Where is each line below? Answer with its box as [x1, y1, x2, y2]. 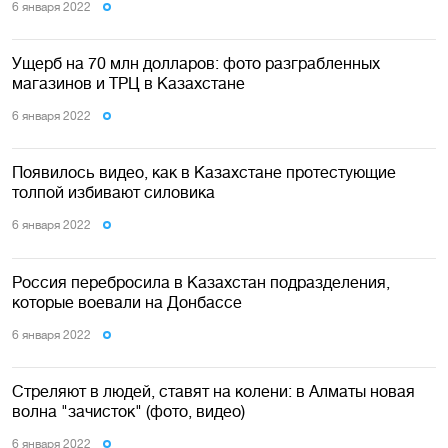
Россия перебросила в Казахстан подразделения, [12, 272, 390, 291]
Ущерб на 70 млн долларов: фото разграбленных [12, 53, 380, 72]
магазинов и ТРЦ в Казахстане [12, 73, 245, 92]
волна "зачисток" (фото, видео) [12, 402, 245, 421]
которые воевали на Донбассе [12, 292, 242, 311]
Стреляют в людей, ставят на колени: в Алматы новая [12, 382, 415, 401]
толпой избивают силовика [12, 183, 215, 202]
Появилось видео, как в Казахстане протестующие [12, 163, 396, 182]
